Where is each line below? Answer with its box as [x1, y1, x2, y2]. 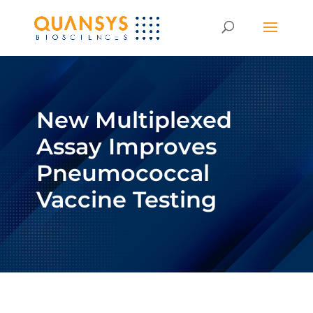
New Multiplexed [36, 106, 232, 133]
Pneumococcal [36, 159, 210, 187]
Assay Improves [36, 133, 217, 160]
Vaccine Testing [36, 186, 217, 213]
